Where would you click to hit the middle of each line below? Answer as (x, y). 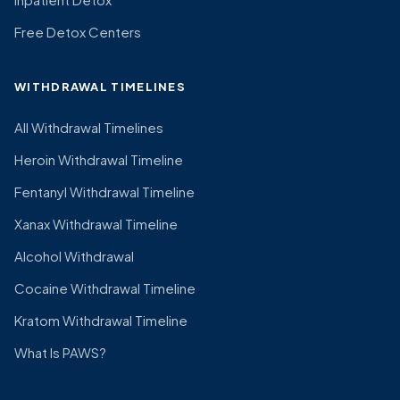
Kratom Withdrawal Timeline (101, 320)
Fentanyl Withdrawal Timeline (104, 191)
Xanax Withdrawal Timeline (96, 223)
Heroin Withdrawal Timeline (99, 159)
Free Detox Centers (78, 31)
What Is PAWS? (60, 352)
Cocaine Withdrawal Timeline (105, 287)
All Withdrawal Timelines (89, 127)
